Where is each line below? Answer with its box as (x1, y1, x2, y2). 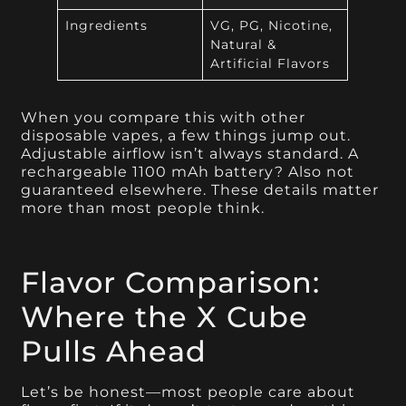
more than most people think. (21, 199, 266, 217)
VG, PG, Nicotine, (209, 17, 333, 34)
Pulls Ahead (21, 333, 208, 369)
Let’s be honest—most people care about (21, 382, 356, 401)
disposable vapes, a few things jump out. (21, 127, 352, 145)
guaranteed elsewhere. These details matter (21, 181, 380, 199)
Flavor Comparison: (21, 264, 321, 300)
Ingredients (64, 17, 148, 34)
